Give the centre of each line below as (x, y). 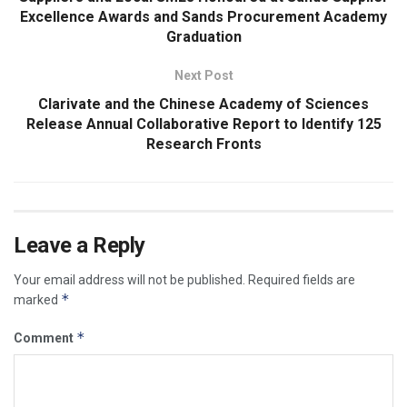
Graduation (203, 37)
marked (37, 300)
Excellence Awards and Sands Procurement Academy (203, 17)
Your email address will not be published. (129, 280)
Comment (45, 338)
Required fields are (302, 280)
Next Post (203, 76)
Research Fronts (203, 144)
